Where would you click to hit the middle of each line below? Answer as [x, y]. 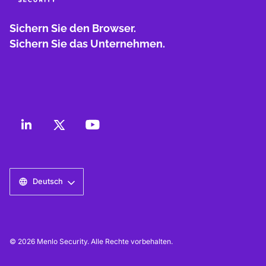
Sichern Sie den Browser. [73, 28]
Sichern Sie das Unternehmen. [87, 43]
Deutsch [48, 181]
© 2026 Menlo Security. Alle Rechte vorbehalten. [91, 241]
